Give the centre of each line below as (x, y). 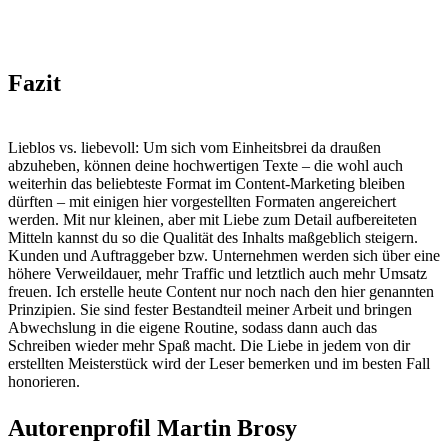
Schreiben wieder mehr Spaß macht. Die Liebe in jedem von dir (209, 345)
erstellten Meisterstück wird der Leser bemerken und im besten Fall (219, 363)
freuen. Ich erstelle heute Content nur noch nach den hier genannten (221, 291)
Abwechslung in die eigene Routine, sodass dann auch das (192, 327)
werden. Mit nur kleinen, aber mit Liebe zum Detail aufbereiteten (212, 219)
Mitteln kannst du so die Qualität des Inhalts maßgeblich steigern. (213, 237)
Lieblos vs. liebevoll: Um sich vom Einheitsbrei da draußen (194, 147)
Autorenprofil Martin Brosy (152, 427)
